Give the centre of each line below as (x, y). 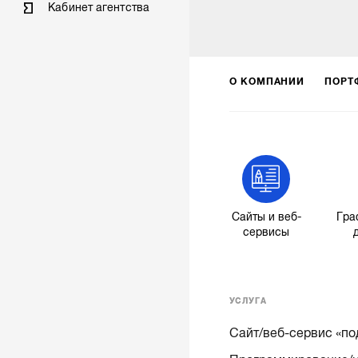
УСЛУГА (248, 300)
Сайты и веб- (266, 217)
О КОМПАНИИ (267, 81)
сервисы (267, 233)
